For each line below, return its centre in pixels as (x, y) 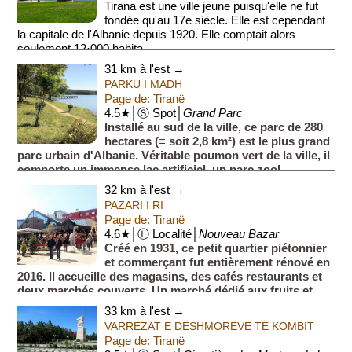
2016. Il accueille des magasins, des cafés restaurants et (170, 276)
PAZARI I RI (134, 205)
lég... (31, 304)
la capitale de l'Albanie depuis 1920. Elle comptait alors (157, 35)
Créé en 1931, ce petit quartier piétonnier (216, 248)
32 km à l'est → (145, 190)
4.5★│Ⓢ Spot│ (144, 113)
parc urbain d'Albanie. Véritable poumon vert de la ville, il (174, 155)
